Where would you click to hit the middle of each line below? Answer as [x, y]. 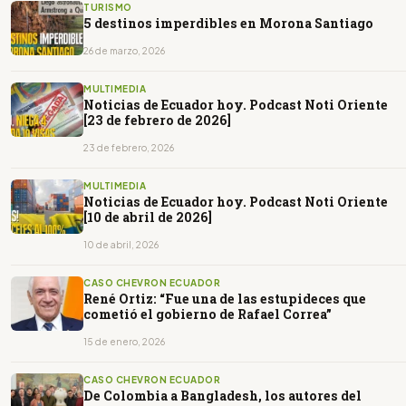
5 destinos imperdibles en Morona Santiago [228, 23]
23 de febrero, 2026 [129, 147]
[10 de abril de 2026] [148, 217]
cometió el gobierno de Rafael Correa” [208, 314]
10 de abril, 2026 [121, 244]
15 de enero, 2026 [124, 341]
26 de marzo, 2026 [124, 50]
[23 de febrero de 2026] [157, 120]
